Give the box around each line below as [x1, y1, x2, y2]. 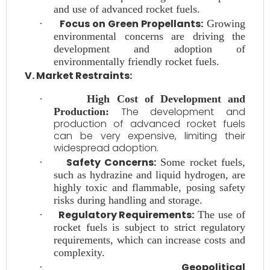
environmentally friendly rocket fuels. [54, 55, 219, 67]
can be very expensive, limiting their [54, 129, 245, 143]
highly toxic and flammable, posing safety [54, 181, 245, 193]
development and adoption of [54, 43, 245, 55]
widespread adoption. [54, 141, 159, 155]
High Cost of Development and [87, 93, 246, 105]
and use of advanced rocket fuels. [54, 3, 200, 15]
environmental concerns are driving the [54, 30, 245, 42]
